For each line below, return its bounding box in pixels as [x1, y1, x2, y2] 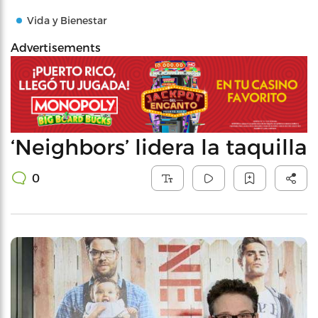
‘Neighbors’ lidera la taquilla [11, 133, 307, 159]
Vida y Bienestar [27, 14, 107, 26]
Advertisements [11, 40, 101, 54]
